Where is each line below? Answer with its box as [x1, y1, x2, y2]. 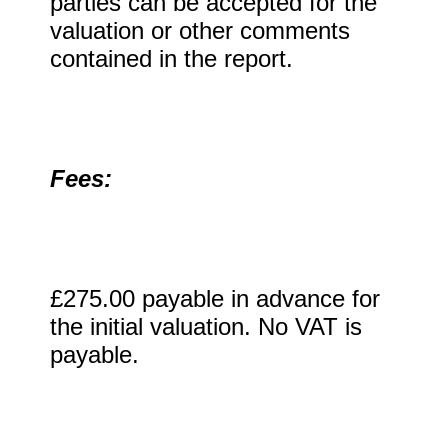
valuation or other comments [50, 17, 350, 44]
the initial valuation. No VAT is [50, 313, 362, 340]
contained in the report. [50, 45, 293, 72]
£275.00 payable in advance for [50, 285, 380, 312]
